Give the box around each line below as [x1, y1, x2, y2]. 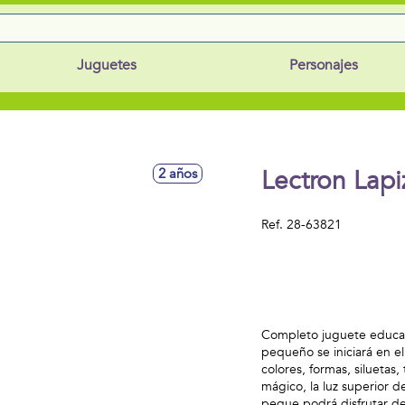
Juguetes [76, 55, 137, 75]
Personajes [289, 55, 359, 75]
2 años [158, 165, 197, 183]
